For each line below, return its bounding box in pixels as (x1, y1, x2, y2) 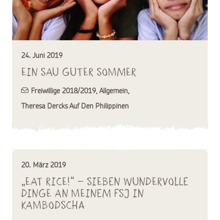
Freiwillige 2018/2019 (31, 85, 96, 95)
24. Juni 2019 (21, 50, 62, 60)
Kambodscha (21, 198, 85, 212)
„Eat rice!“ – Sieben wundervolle (21, 174, 189, 189)
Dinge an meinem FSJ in (21, 186, 144, 200)
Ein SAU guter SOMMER (21, 64, 137, 79)
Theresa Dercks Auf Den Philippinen (21, 101, 129, 110)
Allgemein (99, 85, 128, 95)
